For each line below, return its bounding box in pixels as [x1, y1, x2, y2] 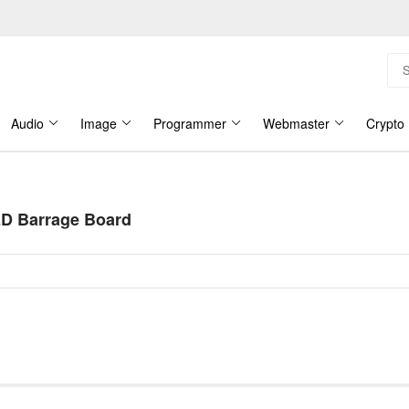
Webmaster [263, 114, 330, 132]
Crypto [366, 114, 404, 132]
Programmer [153, 114, 226, 132]
